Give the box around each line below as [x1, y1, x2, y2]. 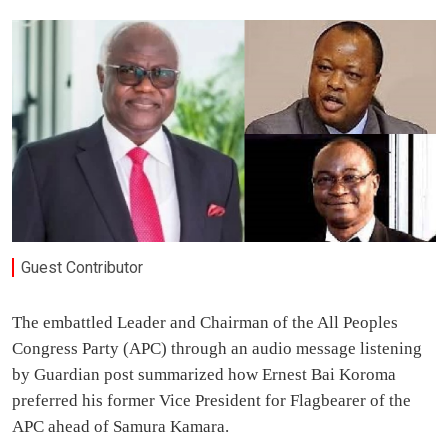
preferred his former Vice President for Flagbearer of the [12, 391, 411, 411]
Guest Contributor [21, 257, 144, 277]
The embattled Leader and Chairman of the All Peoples [12, 313, 398, 333]
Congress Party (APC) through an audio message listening [12, 339, 422, 359]
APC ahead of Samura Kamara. [12, 417, 229, 437]
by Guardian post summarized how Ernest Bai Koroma [12, 365, 396, 385]
